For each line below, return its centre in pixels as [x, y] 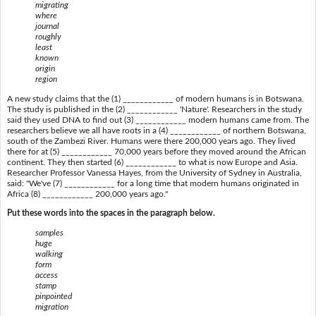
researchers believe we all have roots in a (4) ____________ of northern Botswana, [156, 130]
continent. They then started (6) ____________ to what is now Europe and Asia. [152, 162]
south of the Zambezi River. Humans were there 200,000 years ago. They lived [151, 141]
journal [47, 26]
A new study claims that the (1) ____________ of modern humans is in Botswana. [155, 98]
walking [49, 254]
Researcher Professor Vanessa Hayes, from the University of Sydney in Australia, [154, 172]
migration [51, 306]
